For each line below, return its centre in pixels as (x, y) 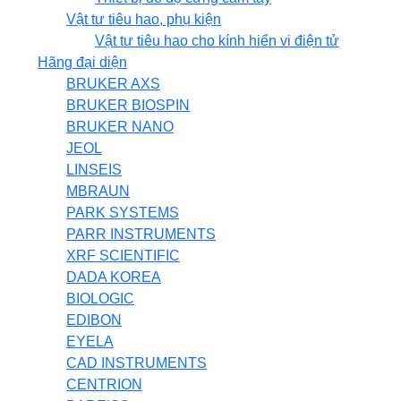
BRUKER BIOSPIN (128, 105)
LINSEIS (94, 170)
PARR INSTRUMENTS (141, 234)
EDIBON (94, 320)
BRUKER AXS (113, 84)
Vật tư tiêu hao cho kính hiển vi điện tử (217, 41)
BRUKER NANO (120, 127)
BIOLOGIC (100, 299)
